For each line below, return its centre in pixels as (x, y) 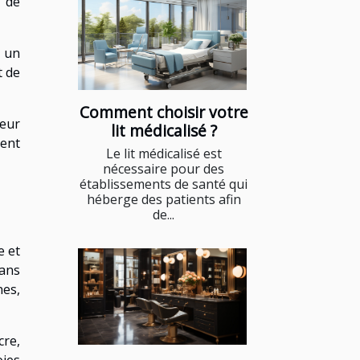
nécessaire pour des (164, 168)
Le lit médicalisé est (164, 153)
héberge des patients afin (164, 199)
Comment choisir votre (164, 112)
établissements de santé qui (164, 184)
